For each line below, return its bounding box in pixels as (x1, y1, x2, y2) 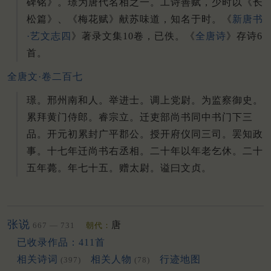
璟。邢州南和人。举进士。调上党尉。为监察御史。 (27, 94, 263, 105)
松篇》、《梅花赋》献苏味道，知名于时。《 (27, 14, 232, 25)
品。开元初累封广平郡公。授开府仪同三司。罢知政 (27, 128, 263, 139)
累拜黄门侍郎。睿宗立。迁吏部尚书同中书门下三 (27, 111, 253, 122)
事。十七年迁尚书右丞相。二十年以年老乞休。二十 (27, 145, 263, 156)
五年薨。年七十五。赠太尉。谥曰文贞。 (27, 162, 212, 173)
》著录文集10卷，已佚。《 (71, 31, 195, 42)
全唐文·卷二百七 (7, 71, 83, 82)
